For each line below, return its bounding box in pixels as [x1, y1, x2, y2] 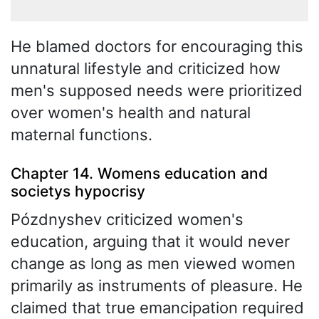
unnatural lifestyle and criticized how [11, 58, 281, 78]
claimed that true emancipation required [11, 298, 304, 317]
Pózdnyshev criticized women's [11, 209, 244, 229]
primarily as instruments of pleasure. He [11, 276, 303, 295]
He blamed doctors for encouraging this [11, 36, 303, 56]
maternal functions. [11, 125, 152, 144]
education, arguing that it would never [11, 231, 290, 251]
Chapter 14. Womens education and [11, 164, 268, 183]
